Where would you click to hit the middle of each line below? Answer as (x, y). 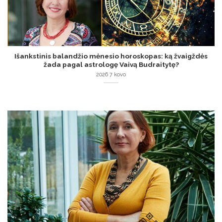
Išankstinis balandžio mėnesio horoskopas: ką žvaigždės (111, 56)
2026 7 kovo (111, 74)
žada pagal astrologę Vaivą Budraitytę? (111, 65)
